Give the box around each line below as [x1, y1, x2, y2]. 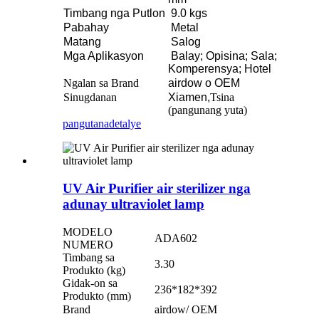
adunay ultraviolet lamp [63, 196, 204, 211]
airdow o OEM [168, 77, 240, 90]
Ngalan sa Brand [63, 77, 139, 90]
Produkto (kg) [63, 263, 125, 276]
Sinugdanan [63, 91, 117, 104]
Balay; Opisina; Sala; [171, 50, 277, 63]
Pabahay [63, 21, 109, 34]
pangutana [63, 117, 109, 130]
